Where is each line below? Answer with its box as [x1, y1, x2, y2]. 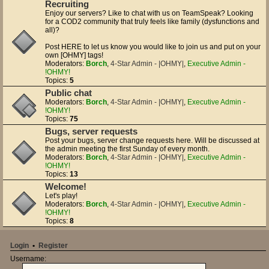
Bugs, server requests [45, 127, 138, 136]
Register [38, 242, 68, 249]
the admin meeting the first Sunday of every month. [45, 145, 210, 153]
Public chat [45, 88, 92, 98]
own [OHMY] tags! [45, 51, 103, 59]
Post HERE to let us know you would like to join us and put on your [45, 43, 261, 51]
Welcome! [45, 182, 86, 192]
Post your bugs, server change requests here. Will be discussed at [45, 136, 259, 145]
